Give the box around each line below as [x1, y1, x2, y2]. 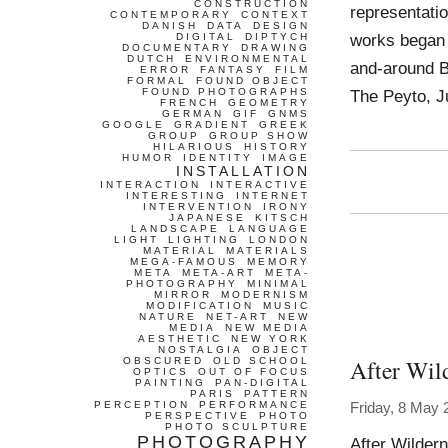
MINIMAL [247, 278, 310, 289]
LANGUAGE [229, 223, 310, 234]
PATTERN [244, 388, 310, 399]
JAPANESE [169, 212, 246, 223]
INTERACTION [100, 179, 201, 190]
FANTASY [200, 64, 266, 75]
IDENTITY [183, 152, 253, 163]
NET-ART [206, 311, 269, 322]
